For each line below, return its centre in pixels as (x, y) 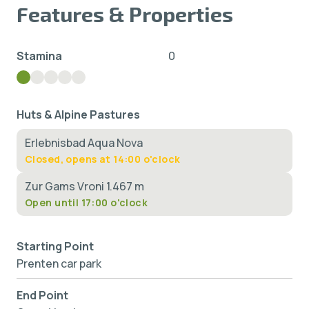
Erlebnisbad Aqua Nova (84, 143)
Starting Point (55, 246)
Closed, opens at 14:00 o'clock (103, 159)
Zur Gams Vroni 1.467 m (84, 186)
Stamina (39, 56)
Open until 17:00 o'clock (87, 202)
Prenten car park (59, 263)
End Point (42, 295)
